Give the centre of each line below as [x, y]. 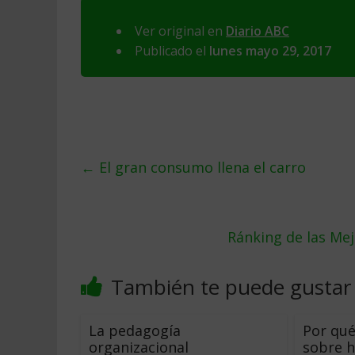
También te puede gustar [231, 287]
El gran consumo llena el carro [200, 167]
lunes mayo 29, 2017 [270, 51]
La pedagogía [135, 330]
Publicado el [172, 51]
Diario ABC [258, 31]
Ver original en [180, 31]
